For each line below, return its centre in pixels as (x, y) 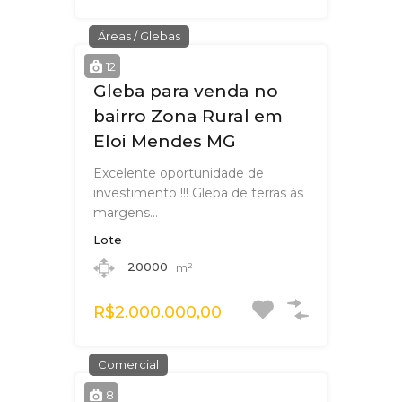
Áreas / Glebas (139, 35)
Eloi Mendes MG (165, 141)
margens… (126, 212)
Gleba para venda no (186, 91)
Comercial (128, 364)
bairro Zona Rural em (188, 116)
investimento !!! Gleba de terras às (198, 192)
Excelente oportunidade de (179, 173)
